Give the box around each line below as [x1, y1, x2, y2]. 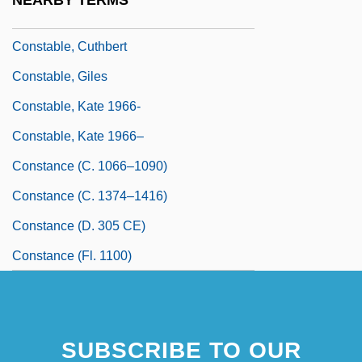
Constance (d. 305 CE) [12, 218, 145, 233]
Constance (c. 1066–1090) [12, 158, 167, 173]
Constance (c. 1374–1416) [12, 188, 167, 203]
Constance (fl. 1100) [12, 248, 132, 263]
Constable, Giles [12, 69, 107, 83]
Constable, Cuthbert [12, 39, 127, 53]
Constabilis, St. [12, 9, 99, 23]
